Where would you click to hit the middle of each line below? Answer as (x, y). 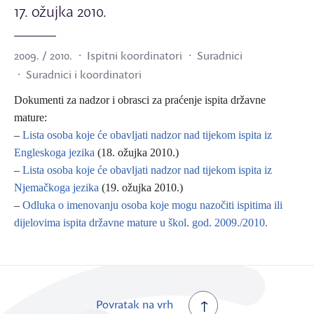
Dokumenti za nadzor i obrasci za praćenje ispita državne (140, 100)
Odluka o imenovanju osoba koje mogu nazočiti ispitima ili (152, 205)
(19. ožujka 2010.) (141, 187)
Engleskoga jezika (54, 152)
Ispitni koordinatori (135, 55)
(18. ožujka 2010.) (137, 152)
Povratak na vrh (135, 304)
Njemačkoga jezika (56, 187)
